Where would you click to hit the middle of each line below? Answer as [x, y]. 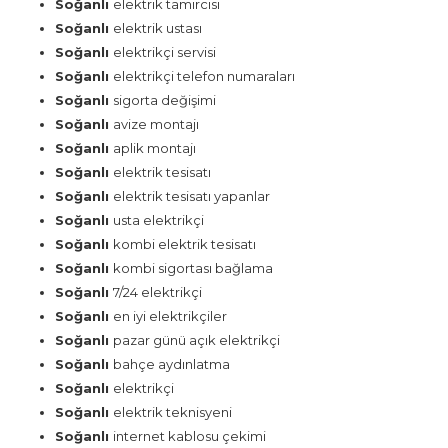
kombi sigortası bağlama [193, 268]
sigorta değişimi [164, 100]
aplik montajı [154, 148]
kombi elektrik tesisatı [184, 244]
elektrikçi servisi [164, 52]
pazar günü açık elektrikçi [198, 340]
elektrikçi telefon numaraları [204, 76]
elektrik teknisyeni [172, 412]
